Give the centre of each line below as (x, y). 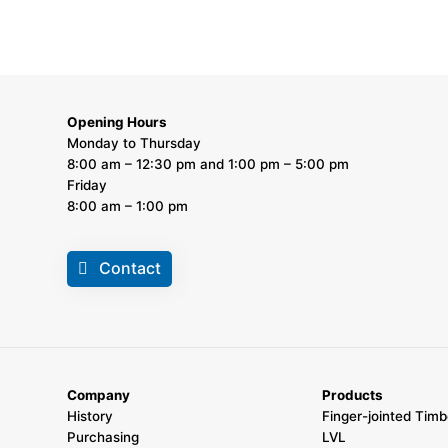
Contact (130, 268)
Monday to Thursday (134, 143)
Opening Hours (117, 122)
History (90, 416)
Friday (87, 185)
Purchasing (103, 437)
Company (99, 395)
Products (353, 395)
